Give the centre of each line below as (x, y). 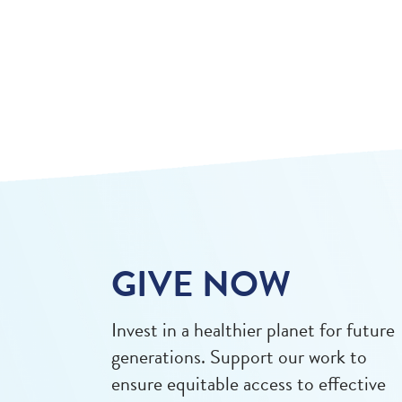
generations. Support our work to (239, 356)
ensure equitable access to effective (249, 383)
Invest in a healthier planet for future (253, 329)
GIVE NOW (201, 284)
